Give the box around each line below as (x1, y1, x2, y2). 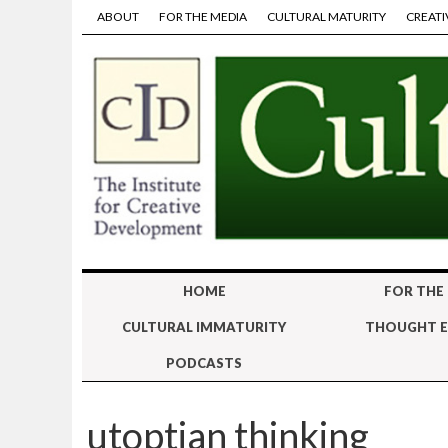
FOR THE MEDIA (159, 9, 247, 24)
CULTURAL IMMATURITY (122, 319, 286, 336)
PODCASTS (166, 355, 242, 372)
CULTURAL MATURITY (267, 9, 386, 24)
